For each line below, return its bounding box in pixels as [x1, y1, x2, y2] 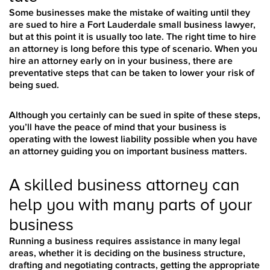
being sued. [9, 79, 64, 92]
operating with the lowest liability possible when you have [9, 133, 257, 146]
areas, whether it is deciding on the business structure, [9, 247, 245, 260]
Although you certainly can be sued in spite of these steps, [9, 109, 260, 122]
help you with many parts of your [9, 195, 252, 216]
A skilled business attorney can [9, 175, 239, 196]
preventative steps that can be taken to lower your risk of [9, 67, 254, 80]
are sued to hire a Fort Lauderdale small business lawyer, [9, 19, 256, 31]
